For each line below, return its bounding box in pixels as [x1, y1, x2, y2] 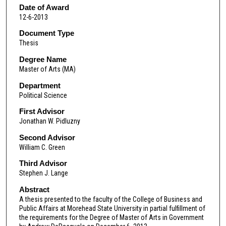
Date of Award [19, 3, 69, 12]
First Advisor [19, 107, 65, 116]
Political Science [19, 91, 67, 99]
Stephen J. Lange [19, 169, 68, 178]
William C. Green [19, 143, 65, 151]
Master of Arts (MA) [19, 65, 76, 73]
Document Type [19, 29, 74, 38]
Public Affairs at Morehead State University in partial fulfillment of [19, 204, 205, 213]
